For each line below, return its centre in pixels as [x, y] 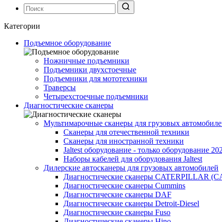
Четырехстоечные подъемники [96, 97]
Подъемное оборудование [67, 43]
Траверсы [60, 88]
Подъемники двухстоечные [90, 70]
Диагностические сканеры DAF [117, 195]
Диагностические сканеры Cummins [124, 186]
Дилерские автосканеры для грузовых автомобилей [131, 168]
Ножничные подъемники [86, 61]
